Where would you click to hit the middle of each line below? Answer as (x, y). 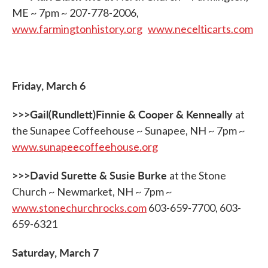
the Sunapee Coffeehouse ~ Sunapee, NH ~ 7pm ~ (129, 130)
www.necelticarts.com (200, 29)
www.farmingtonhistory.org (77, 29)
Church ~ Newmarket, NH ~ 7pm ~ (92, 191)
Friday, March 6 (49, 85)
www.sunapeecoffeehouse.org (85, 147)
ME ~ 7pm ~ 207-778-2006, (75, 13)
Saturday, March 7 (55, 252)
